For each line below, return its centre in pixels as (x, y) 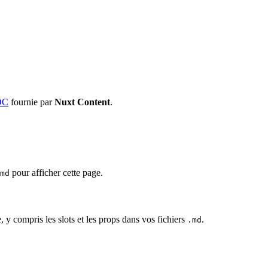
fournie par (31, 102)
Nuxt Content (82, 102)
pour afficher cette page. (56, 173)
